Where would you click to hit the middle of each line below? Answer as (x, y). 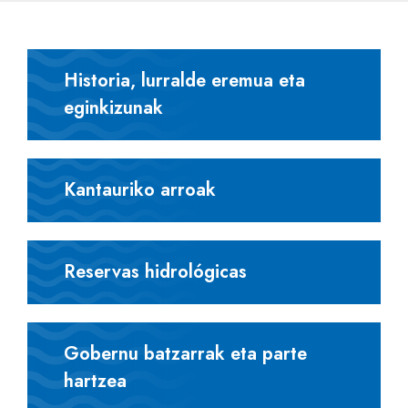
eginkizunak (113, 108)
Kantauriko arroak (140, 190)
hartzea (95, 381)
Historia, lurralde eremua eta (184, 81)
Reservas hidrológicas (155, 272)
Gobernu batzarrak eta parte (185, 354)
